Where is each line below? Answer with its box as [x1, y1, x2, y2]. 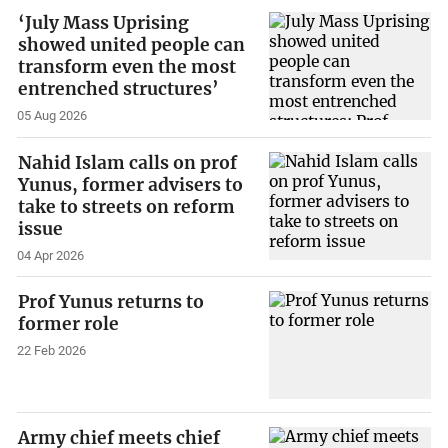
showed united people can [18, 34, 246, 57]
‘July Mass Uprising [18, 12, 190, 35]
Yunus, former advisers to [18, 173, 244, 196]
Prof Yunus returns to [18, 291, 205, 314]
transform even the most [18, 56, 237, 79]
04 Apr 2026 [17, 247, 85, 263]
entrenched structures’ [18, 78, 220, 101]
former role [18, 313, 120, 336]
